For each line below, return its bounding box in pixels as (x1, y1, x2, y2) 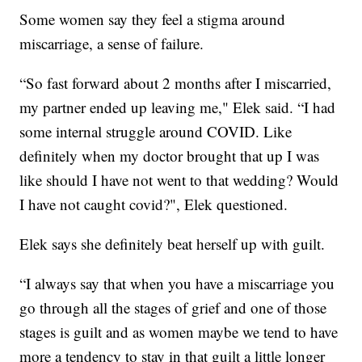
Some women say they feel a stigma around (19, 8, 286, 29)
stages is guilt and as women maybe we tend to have (19, 321, 339, 342)
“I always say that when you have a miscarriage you (19, 272, 335, 293)
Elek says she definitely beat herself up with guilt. (19, 233, 326, 254)
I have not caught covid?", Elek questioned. (19, 193, 288, 214)
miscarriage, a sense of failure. (19, 32, 204, 53)
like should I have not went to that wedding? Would (19, 169, 339, 190)
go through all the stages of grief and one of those (19, 297, 327, 318)
